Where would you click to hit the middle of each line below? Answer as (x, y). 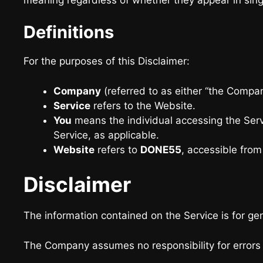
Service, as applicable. (106, 135)
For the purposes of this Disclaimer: (107, 61)
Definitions (69, 32)
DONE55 (161, 149)
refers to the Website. (143, 105)
